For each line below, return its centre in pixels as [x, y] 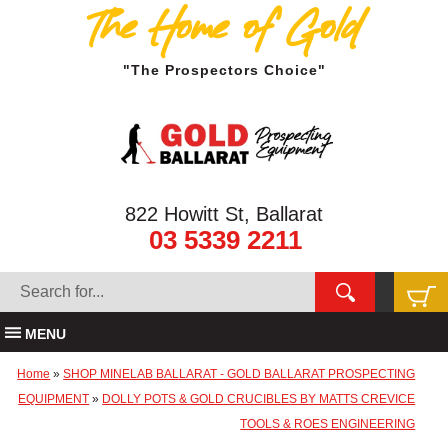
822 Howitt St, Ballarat [224, 214]
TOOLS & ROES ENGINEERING [328, 424]
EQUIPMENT [54, 399]
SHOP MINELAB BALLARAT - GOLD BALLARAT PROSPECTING [239, 374]
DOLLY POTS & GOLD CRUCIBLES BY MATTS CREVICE [259, 399]
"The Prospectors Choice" [224, 70]
